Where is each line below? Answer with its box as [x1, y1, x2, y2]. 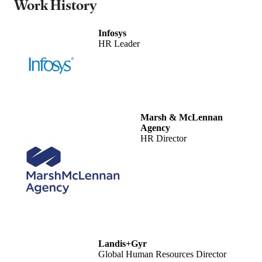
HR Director [140, 133, 187, 143]
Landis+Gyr [98, 238, 147, 249]
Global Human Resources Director [98, 249, 226, 259]
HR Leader [98, 38, 140, 49]
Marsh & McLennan [140, 112, 223, 122]
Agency [140, 122, 170, 133]
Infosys [98, 27, 126, 38]
